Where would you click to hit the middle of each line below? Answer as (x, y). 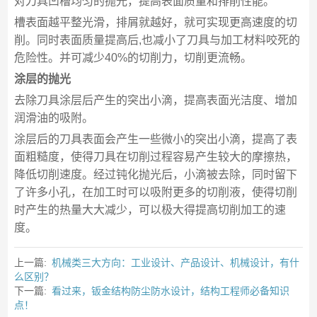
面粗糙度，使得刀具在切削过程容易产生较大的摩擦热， (155, 157)
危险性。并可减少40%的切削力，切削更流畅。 (133, 58)
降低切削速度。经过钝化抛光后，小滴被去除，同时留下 (155, 175)
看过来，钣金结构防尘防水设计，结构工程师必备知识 (170, 291)
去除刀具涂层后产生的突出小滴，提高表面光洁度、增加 (155, 100)
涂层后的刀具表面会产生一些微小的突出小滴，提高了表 (155, 139)
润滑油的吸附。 (53, 118)
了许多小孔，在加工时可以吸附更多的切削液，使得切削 (155, 192)
